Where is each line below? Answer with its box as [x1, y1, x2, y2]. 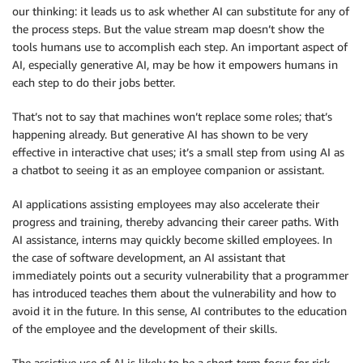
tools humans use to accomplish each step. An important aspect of [12, 39, 348, 53]
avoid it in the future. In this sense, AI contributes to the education [12, 303, 347, 318]
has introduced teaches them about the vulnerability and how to [12, 285, 336, 300]
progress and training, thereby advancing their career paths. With [12, 214, 339, 228]
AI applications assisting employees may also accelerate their [12, 196, 319, 211]
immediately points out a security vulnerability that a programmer [12, 267, 348, 282]
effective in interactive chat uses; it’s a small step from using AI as [12, 144, 344, 159]
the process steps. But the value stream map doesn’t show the [12, 21, 324, 36]
